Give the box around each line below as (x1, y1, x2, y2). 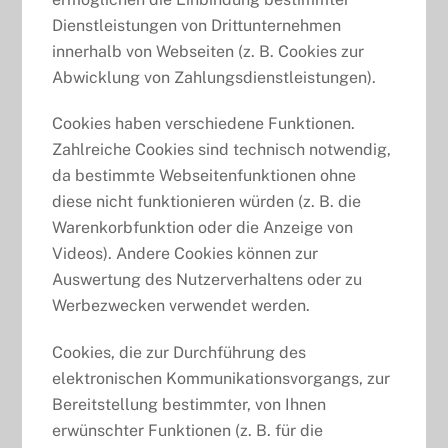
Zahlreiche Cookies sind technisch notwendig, (52, 140, 392, 160)
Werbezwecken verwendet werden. (52, 296, 311, 316)
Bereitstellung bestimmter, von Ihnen (52, 395, 327, 415)
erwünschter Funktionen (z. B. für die (52, 421, 324, 441)
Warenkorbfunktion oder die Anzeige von (52, 218, 354, 238)
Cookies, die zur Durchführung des (52, 343, 307, 363)
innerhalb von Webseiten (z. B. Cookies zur (52, 41, 365, 61)
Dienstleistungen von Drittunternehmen (52, 15, 342, 35)
